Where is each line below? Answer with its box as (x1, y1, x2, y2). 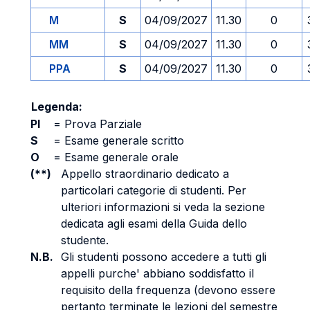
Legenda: (31, 100, 82, 113)
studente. (61, 233, 109, 247)
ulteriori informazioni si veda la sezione (61, 200, 265, 214)
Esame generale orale (61, 150, 179, 164)
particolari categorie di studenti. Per (61, 183, 246, 197)
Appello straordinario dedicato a (61, 167, 229, 181)
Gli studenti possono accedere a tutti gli (61, 250, 266, 264)
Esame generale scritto (61, 134, 184, 147)
